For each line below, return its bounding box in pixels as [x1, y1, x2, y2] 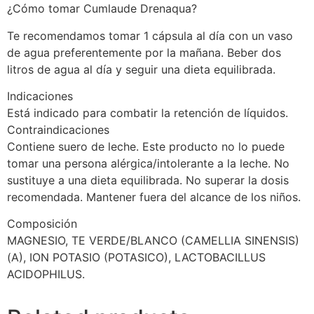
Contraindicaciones [7, 122, 109, 137]
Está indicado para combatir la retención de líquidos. [7, 105, 288, 120]
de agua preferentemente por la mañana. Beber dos [7, 45, 281, 60]
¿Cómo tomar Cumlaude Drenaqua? [7, 1, 197, 16]
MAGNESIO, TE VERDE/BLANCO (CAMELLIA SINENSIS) [7, 233, 299, 248]
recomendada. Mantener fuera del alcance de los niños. [7, 189, 301, 204]
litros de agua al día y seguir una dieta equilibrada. [7, 62, 275, 76]
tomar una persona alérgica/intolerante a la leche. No [7, 156, 289, 170]
